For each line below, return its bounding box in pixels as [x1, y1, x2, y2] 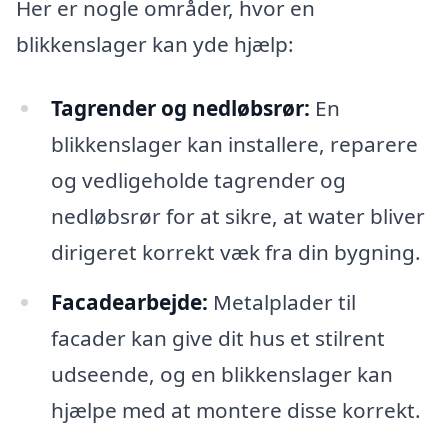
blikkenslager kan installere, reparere [50, 130, 418, 159]
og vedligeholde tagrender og [50, 166, 346, 195]
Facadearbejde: [50, 288, 208, 317]
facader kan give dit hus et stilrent [50, 324, 385, 353]
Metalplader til [207, 288, 356, 317]
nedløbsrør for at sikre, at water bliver [50, 202, 425, 231]
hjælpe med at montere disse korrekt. [50, 396, 421, 425]
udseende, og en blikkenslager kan [50, 360, 393, 389]
